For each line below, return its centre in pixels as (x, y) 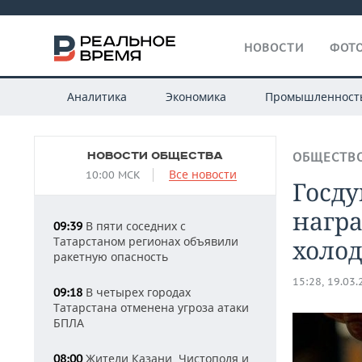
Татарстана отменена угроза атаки (151, 307)
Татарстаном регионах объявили (146, 241)
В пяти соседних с (134, 226)
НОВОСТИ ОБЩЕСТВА (155, 156)
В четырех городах (137, 292)
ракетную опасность (111, 257)
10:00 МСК (113, 175)
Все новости (203, 174)
